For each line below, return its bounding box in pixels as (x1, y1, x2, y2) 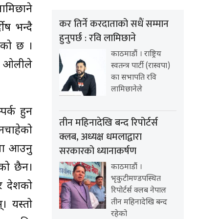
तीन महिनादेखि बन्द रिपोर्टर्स (59, 114, 158, 131)
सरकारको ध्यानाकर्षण (59, 143, 136, 160)
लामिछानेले (111, 85, 142, 95)
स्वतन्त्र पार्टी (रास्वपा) (111, 61, 170, 72)
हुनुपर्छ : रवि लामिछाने (59, 30, 136, 47)
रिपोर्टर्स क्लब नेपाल (111, 186, 166, 197)
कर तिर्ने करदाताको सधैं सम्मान (59, 16, 169, 33)
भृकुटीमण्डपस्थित (111, 174, 161, 185)
